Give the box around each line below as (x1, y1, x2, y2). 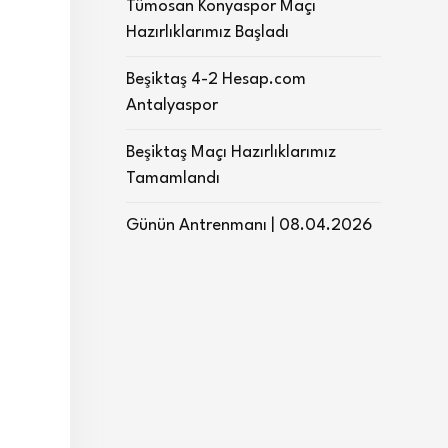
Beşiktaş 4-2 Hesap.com (126, 71, 306, 88)
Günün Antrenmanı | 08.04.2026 (126, 217, 372, 234)
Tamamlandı (126, 170, 220, 187)
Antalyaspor (126, 97, 218, 114)
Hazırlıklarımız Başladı (126, 24, 289, 41)
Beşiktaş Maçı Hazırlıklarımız (126, 144, 336, 161)
